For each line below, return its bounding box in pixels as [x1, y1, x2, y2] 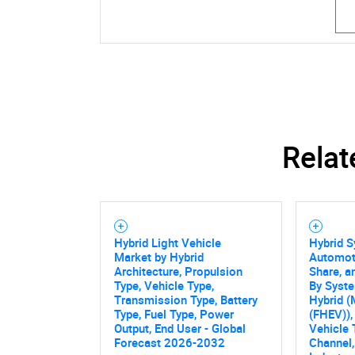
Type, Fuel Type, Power [113, 305, 234, 322]
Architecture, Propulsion [113, 262, 242, 279]
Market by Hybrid [113, 248, 204, 265]
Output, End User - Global [113, 319, 246, 336]
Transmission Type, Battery [113, 291, 258, 307]
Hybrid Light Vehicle [113, 234, 221, 250]
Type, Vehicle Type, [113, 277, 214, 293]
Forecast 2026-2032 [113, 334, 225, 350]
